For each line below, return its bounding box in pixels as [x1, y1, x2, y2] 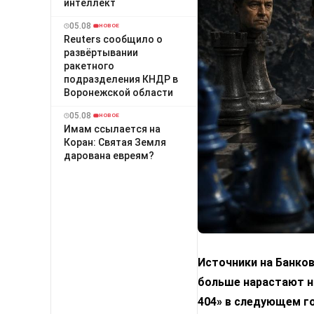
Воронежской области [64, 86, 173, 98]
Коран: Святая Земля [64, 136, 166, 148]
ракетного [64, 60, 114, 71]
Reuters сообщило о [64, 33, 163, 45]
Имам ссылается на [64, 123, 161, 135]
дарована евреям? [64, 149, 154, 161]
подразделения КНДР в [64, 73, 178, 85]
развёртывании [64, 46, 138, 58]
